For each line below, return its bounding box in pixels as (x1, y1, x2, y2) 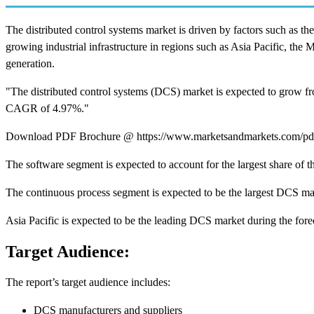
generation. (6, 57, 55, 69)
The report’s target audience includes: (6, 275, 170, 288)
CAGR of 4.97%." (6, 102, 89, 114)
